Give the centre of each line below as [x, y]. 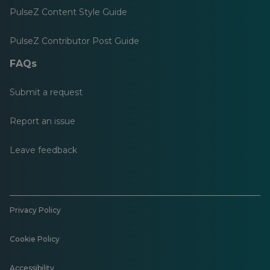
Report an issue [42, 121]
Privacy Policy [35, 210]
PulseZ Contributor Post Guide [74, 41]
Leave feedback [43, 150]
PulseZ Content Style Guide [68, 12]
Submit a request [46, 92]
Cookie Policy [35, 239]
